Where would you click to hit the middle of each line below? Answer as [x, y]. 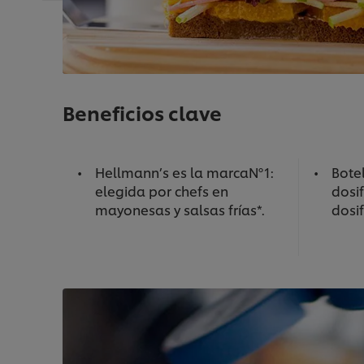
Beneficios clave [142, 113]
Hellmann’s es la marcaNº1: [184, 172]
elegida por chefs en [162, 191]
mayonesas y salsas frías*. [180, 210]
